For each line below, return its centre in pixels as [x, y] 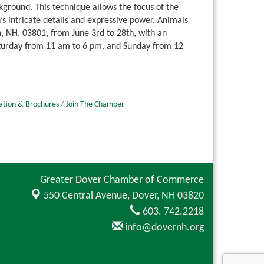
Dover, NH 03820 [168, 196]
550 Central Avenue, [88, 196]
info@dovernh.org [163, 227]
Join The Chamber [95, 105]
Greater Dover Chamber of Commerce [122, 180]
